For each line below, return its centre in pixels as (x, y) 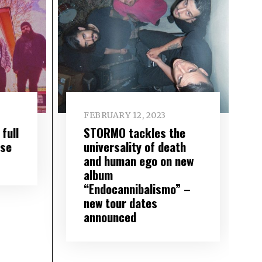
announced (110, 217)
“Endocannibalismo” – (137, 189)
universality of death (135, 147)
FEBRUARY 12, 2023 (125, 116)
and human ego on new (139, 161)
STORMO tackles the (135, 133)
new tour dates (121, 203)
